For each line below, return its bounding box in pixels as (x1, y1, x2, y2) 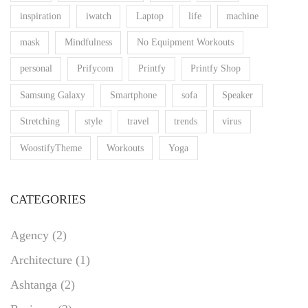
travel (126, 116, 149, 127)
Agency (10, 228, 49, 242)
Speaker (222, 89, 254, 100)
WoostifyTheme (19, 142, 82, 153)
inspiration (19, 10, 61, 21)
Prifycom (76, 63, 113, 74)
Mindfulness (64, 37, 112, 48)
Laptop (135, 10, 164, 21)
